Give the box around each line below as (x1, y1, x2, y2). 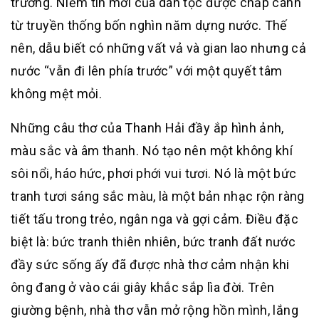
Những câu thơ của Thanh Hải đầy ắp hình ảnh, (11, 120, 284, 135)
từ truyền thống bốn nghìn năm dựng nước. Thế (11, 18, 288, 33)
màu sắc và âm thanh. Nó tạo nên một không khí (11, 143, 293, 158)
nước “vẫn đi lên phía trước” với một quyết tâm (11, 63, 283, 78)
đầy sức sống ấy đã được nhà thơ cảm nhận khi (11, 257, 290, 272)
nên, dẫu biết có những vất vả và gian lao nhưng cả (11, 41, 306, 56)
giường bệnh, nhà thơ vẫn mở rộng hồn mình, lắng (11, 303, 298, 318)
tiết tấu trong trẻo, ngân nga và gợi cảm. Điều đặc (11, 211, 298, 226)
